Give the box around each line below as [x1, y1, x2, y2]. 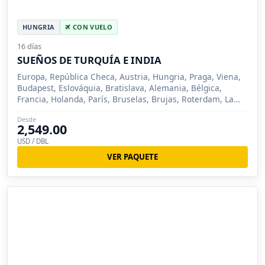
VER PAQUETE [107, 151, 158, 162]
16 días [17, 41, 41, 52]
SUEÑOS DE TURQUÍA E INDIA [17, 53, 161, 67]
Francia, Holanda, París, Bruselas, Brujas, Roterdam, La [17, 93, 234, 105]
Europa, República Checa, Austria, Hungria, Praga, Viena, [17, 71, 241, 83]
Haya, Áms [17, 105, 59, 117]
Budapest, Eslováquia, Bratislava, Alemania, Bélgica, [17, 82, 222, 94]
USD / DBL [17, 137, 49, 146]
